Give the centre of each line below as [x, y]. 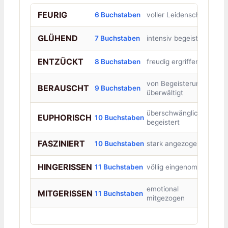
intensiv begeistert [177, 38]
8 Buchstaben [117, 61]
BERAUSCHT [63, 88]
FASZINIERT [61, 144]
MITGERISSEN [65, 193]
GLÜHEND [58, 38]
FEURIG [52, 15]
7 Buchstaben [117, 38]
